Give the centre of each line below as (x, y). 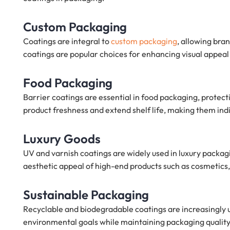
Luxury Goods (62, 139)
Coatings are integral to (67, 41)
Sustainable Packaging (86, 195)
